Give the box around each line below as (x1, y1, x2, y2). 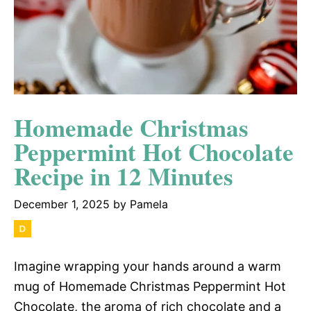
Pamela (130, 196, 168, 211)
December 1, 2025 (14, 196, 110, 211)
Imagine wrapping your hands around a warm (14, 258, 281, 274)
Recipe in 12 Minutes (14, 158, 233, 194)
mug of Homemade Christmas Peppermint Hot (14, 278, 286, 294)
